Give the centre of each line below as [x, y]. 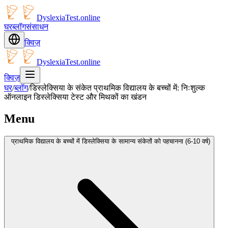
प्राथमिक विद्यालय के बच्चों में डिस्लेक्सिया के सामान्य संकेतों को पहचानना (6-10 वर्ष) [111, 141]
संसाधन [37, 27]
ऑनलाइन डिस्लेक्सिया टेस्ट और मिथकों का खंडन [75, 97]
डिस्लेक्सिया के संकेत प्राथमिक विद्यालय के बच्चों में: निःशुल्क [118, 88]
